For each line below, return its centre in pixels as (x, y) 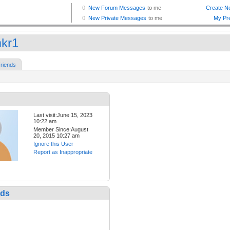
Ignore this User (53, 144)
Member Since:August (61, 130)
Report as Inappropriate (63, 152)
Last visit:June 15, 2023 (63, 115)
